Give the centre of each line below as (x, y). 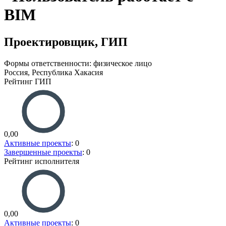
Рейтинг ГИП (28, 81)
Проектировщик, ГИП (66, 42)
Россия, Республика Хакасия (53, 72)
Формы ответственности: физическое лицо (78, 63)
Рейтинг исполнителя (42, 161)
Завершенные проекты (43, 152)
